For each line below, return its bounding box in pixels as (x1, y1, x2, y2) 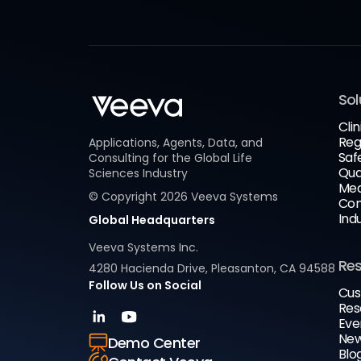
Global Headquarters (88, 212, 215, 228)
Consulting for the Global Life (88, 150, 252, 166)
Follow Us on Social (88, 277, 201, 293)
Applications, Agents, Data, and (88, 135, 263, 151)
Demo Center (107, 332, 201, 353)
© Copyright (88, 189, 160, 205)
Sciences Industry (88, 165, 188, 181)
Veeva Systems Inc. (88, 239, 198, 255)
